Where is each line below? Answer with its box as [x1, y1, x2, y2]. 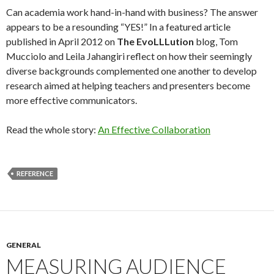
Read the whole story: [6, 123, 98, 135]
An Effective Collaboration [98, 123, 210, 135]
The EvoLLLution [117, 35, 194, 47]
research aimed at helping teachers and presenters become [6, 79, 250, 91]
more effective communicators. [6, 94, 137, 106]
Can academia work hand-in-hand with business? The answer [6, 6, 258, 18]
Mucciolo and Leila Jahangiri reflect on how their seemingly [6, 50, 252, 62]
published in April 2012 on [6, 35, 117, 47]
